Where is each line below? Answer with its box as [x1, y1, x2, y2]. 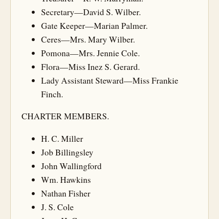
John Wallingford [41, 160, 102, 172]
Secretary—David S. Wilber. [41, 6, 141, 18]
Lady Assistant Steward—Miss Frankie [41, 74, 178, 86]
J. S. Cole [41, 201, 74, 213]
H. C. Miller [41, 132, 83, 144]
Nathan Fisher [41, 187, 90, 199]
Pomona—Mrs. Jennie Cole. [41, 47, 140, 59]
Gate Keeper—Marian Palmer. [41, 20, 148, 31]
